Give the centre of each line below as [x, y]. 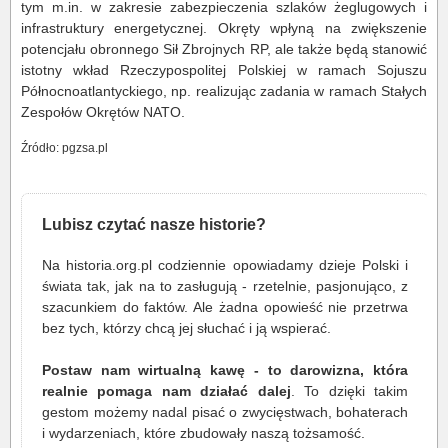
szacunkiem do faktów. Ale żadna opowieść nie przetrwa [225, 306]
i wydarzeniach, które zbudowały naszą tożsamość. [203, 432]
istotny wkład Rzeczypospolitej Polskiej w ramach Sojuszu [224, 69]
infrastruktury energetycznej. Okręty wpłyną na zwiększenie [224, 27]
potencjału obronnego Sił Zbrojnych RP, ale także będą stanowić [224, 48]
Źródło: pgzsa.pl [64, 147]
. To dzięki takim [349, 390]
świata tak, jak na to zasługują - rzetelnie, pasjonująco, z [225, 285]
